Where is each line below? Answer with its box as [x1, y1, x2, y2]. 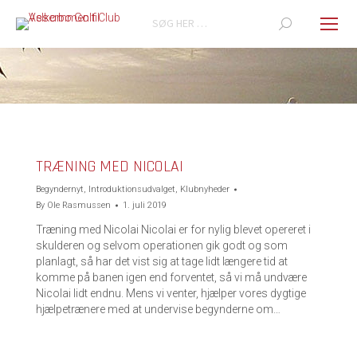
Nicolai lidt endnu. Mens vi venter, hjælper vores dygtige [36, 287, 306, 300]
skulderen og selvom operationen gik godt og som [36, 239, 288, 252]
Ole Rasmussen [47, 200, 111, 210]
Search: [142, 11, 180, 24]
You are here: [178, 79, 244, 92]
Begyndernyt [36, 184, 84, 194]
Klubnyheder [180, 184, 229, 194]
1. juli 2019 [123, 200, 167, 210]
